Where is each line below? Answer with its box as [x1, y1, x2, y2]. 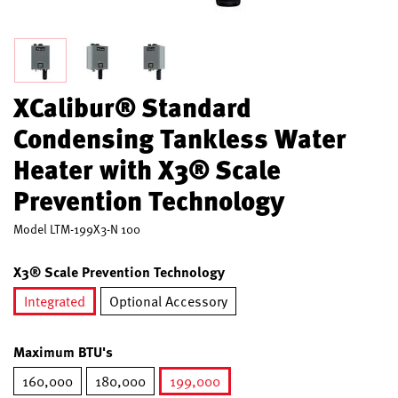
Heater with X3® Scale [13, 149, 281, 188]
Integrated [24, 291, 85, 312]
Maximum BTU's [13, 341, 113, 362]
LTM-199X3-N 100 [50, 219, 140, 238]
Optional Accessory [109, 291, 227, 312]
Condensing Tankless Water [13, 118, 346, 157]
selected [53, 314, 106, 336]
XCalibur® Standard [13, 87, 251, 126]
